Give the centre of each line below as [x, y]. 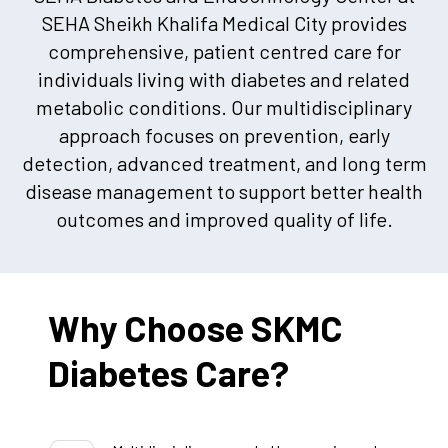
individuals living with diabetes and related [224, 79]
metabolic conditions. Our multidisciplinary [224, 107]
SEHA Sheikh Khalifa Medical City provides [224, 23]
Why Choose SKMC [195, 328]
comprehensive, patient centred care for [224, 51]
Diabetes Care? [168, 373]
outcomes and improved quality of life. [224, 219]
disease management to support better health [224, 191]
